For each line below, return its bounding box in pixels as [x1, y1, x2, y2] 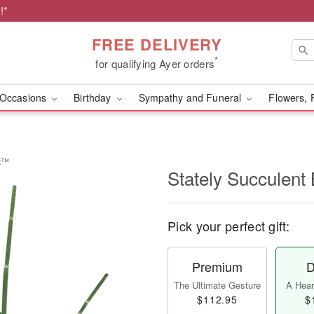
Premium [192, 257, 243, 275]
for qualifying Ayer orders [95, 55, 215, 71]
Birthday [74, 90, 114, 104]
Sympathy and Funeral [138, 90, 245, 104]
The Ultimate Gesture [174, 278, 261, 292]
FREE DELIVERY [91, 32, 223, 55]
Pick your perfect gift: [168, 217, 289, 235]
